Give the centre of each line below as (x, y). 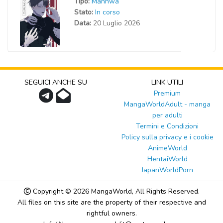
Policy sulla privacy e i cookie (167, 137)
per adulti (167, 115)
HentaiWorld (167, 159)
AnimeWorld (167, 148)
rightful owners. (111, 213)
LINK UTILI (167, 82)
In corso (107, 12)
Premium (167, 93)
